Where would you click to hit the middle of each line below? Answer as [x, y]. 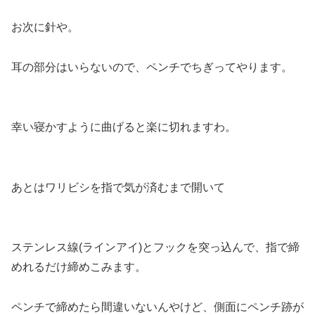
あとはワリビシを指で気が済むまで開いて [118, 187]
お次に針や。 [45, 27]
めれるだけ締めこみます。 [79, 267]
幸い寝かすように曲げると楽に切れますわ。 [124, 127]
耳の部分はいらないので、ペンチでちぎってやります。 [152, 67]
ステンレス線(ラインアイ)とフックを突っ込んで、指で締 [155, 247]
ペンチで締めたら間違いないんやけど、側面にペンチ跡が [157, 307]
